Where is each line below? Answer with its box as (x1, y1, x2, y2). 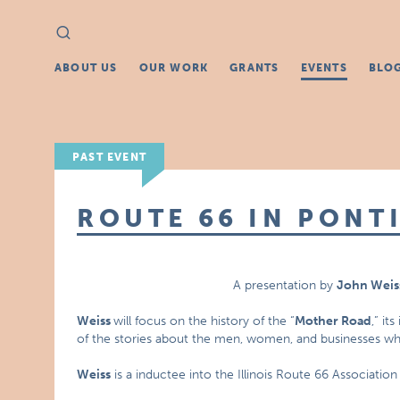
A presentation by (233, 278, 337, 293)
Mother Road (295, 313, 372, 329)
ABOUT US (54, 62, 118, 74)
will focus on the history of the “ (113, 313, 296, 329)
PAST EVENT (72, 151, 147, 163)
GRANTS (229, 62, 279, 74)
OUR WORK (138, 62, 209, 74)
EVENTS (300, 62, 347, 74)
